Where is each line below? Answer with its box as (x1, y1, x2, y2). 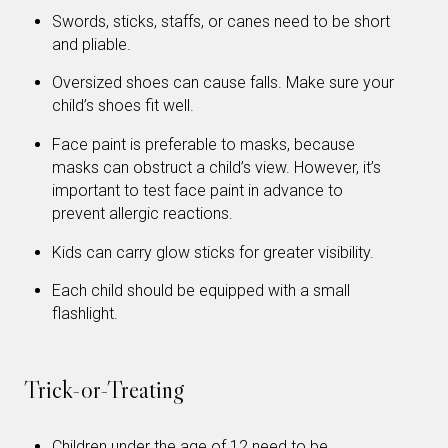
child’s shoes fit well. (52, 96, 194, 116)
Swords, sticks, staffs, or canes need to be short (52, 11, 390, 31)
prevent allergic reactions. (52, 203, 233, 223)
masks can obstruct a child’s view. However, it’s (52, 157, 381, 177)
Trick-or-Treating (24, 374, 184, 404)
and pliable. (52, 34, 131, 54)
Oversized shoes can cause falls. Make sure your (52, 73, 394, 93)
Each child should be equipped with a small (52, 281, 350, 301)
